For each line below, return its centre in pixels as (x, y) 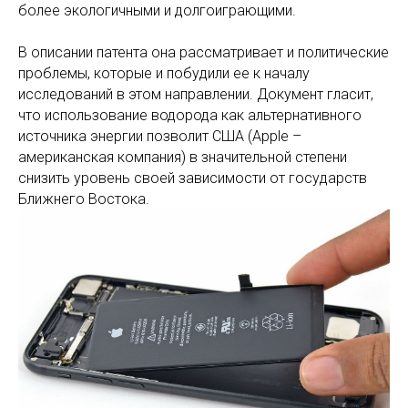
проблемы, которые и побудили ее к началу (164, 73)
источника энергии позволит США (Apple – (160, 136)
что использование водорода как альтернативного (190, 115)
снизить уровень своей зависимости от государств (193, 178)
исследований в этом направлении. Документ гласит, (196, 94)
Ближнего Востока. (84, 199)
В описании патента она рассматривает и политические (204, 52)
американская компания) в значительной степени (183, 157)
